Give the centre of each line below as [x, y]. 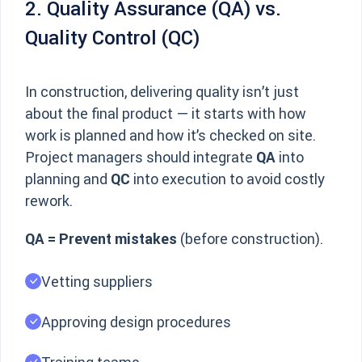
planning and [68, 179]
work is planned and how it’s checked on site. [170, 135]
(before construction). [250, 239]
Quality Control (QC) [112, 38]
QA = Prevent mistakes [101, 239]
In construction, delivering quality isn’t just [162, 92]
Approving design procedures [136, 322]
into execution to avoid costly [227, 179]
